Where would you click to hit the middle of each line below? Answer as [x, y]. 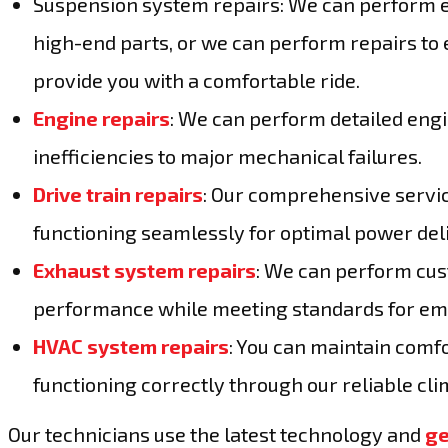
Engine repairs [101, 118]
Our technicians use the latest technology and [216, 434]
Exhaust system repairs [144, 270]
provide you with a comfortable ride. [196, 80]
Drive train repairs [118, 194]
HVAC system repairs [131, 346]
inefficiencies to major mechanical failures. [227, 156]
